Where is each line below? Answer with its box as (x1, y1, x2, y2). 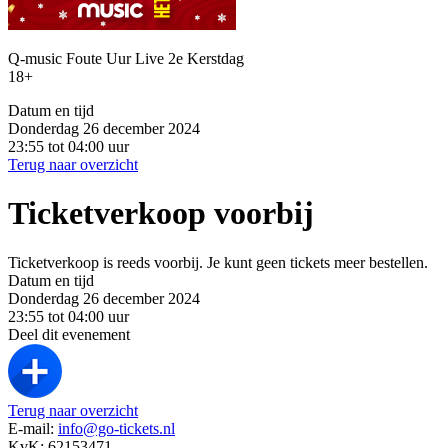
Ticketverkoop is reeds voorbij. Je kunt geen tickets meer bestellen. (8, 253, 428, 271)
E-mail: (8, 419, 58, 437)
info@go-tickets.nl (58, 419, 175, 437)
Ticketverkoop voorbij (8, 195, 314, 232)
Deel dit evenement (8, 325, 130, 343)
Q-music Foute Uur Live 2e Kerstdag (8, 49, 244, 67)
